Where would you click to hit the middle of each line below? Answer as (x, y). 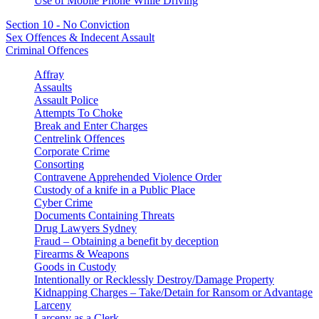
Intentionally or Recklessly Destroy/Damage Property (154, 279)
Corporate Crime (72, 151)
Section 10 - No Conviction (68, 24)
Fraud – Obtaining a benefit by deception (126, 241)
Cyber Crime (63, 202)
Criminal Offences (47, 50)
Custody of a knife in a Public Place (115, 189)
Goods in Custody (75, 266)
